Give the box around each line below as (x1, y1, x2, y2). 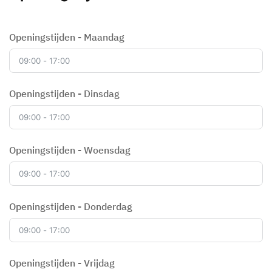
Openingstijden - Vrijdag (9, 257, 115, 269)
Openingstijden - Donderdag (9, 200, 132, 212)
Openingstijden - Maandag (9, 31, 124, 43)
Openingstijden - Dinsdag (9, 87, 120, 100)
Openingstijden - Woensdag (9, 144, 131, 156)
